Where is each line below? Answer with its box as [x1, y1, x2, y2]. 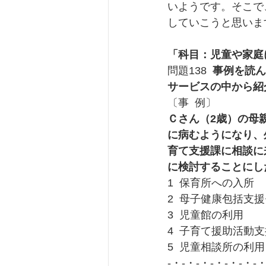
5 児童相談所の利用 [167, 241, 265, 254]
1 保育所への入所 [167, 177, 254, 189]
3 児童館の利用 [167, 209, 243, 221]
